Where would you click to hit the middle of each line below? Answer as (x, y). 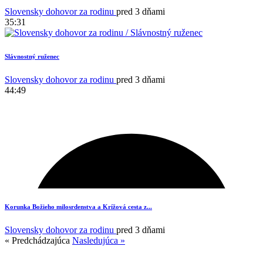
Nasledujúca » (99, 240)
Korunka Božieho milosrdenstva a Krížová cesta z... (78, 206)
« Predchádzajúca (38, 240)
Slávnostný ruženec (32, 56)
